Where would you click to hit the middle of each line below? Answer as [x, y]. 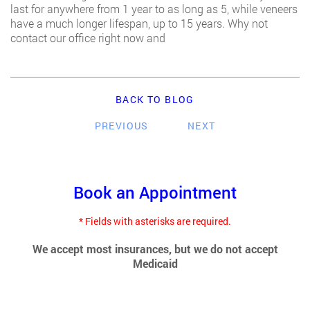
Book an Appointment [155, 192]
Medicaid [155, 263]
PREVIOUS [121, 125]
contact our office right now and [88, 37]
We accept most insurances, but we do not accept [155, 248]
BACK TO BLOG [155, 99]
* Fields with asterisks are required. [155, 221]
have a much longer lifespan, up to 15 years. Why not [139, 23]
